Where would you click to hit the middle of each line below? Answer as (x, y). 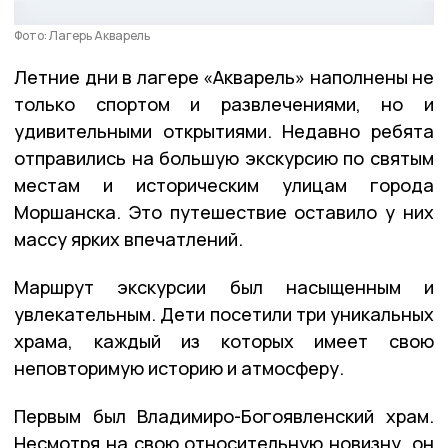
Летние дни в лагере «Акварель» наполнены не (224, 77)
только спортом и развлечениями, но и (224, 104)
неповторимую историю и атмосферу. (179, 368)
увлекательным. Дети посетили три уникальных (224, 314)
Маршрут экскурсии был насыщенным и (224, 287)
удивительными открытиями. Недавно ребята (224, 131)
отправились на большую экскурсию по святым (224, 158)
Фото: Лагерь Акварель (82, 36)
